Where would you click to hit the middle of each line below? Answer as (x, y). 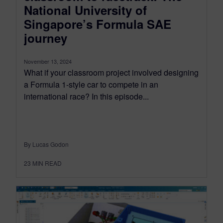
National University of (85, 10)
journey (46, 38)
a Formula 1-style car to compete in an (91, 84)
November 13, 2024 (48, 61)
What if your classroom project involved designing (111, 72)
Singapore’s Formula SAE (98, 24)
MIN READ (47, 163)
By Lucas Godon (46, 144)
